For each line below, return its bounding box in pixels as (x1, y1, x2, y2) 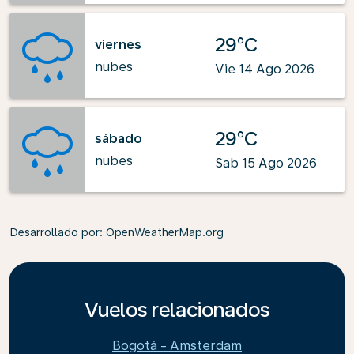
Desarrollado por (9, 226, 100, 239)
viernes (95, 36, 141, 52)
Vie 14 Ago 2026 (215, 62, 314, 77)
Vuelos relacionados (85, 297, 269, 322)
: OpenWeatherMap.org (100, 226, 224, 239)
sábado (95, 130, 142, 146)
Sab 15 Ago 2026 (215, 156, 317, 171)
